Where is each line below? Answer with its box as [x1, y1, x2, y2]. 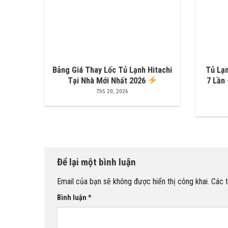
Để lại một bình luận [57, 156, 138, 168]
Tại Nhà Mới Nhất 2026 [67, 75, 148, 85]
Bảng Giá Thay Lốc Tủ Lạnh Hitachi [52, 65, 173, 75]
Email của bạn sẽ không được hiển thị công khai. [57, 176, 209, 186]
